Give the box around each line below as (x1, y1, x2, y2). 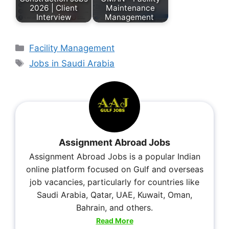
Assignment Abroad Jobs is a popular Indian (29, 151, 200, 162)
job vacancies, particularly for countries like (30, 177, 199, 188)
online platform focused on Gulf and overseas (26, 164, 203, 175)
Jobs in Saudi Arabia (29, 58, 115, 69)
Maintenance (106, 3, 155, 13)
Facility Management (29, 43, 115, 54)
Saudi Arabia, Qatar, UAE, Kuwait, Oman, (37, 190, 192, 200)
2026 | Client (30, 3, 78, 13)
